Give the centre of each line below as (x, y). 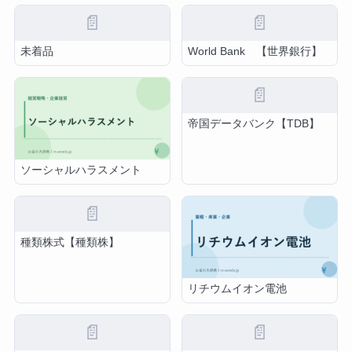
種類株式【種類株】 (70, 243)
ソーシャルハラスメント (81, 170)
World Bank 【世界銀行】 (255, 52)
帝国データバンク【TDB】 (254, 124)
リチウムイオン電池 (238, 289)
